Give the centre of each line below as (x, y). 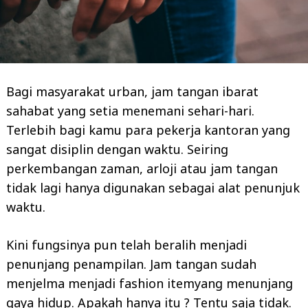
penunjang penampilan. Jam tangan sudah (131, 264)
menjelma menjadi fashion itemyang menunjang (150, 283)
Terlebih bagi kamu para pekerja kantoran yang (148, 130)
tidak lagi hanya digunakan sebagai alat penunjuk (153, 187)
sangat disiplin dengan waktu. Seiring (117, 149)
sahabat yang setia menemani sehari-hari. (130, 110)
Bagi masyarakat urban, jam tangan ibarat (132, 91)
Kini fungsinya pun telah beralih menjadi (126, 244)
